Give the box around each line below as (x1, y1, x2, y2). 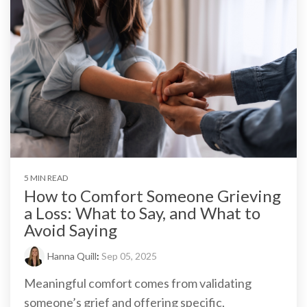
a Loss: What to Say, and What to (24, 203, 260, 223)
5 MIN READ (24, 173, 68, 184)
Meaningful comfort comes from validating (24, 275, 251, 291)
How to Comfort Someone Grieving (24, 186, 281, 206)
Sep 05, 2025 (101, 250, 157, 262)
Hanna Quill (47, 250, 97, 262)
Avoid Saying (24, 220, 117, 241)
